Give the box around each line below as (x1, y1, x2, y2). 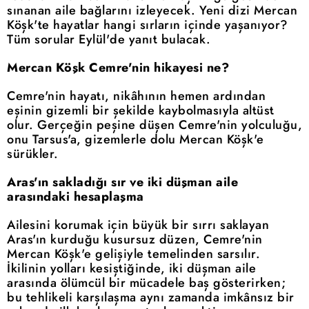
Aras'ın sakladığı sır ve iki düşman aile (7, 172, 238, 191)
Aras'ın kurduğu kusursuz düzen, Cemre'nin (7, 230, 263, 248)
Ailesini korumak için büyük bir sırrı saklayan (7, 215, 269, 234)
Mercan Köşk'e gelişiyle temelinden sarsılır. (7, 244, 260, 263)
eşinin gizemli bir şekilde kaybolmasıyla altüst (7, 101, 275, 119)
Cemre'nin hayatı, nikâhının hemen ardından (7, 86, 266, 105)
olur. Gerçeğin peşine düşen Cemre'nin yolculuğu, (7, 115, 302, 134)
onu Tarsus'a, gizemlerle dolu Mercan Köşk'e (7, 130, 264, 148)
